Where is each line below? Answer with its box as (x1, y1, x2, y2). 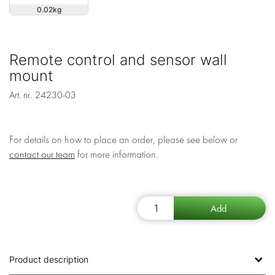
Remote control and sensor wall (9, 51, 227, 69)
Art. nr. (9, 90, 32, 101)
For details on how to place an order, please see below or (9, 134, 238, 146)
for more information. (75, 149, 158, 161)
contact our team (9, 149, 75, 161)
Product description (9, 254, 88, 265)
